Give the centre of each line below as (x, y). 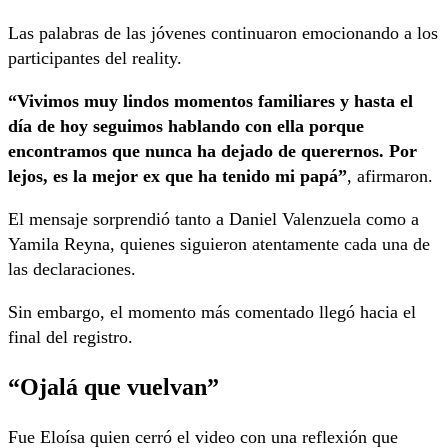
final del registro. (70, 337)
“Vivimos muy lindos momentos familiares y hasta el (210, 101)
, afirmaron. (390, 176)
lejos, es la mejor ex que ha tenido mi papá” (177, 176)
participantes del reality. (95, 58)
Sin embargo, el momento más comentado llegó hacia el (212, 312)
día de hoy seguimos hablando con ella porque (186, 126)
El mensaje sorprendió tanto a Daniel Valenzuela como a (213, 219)
